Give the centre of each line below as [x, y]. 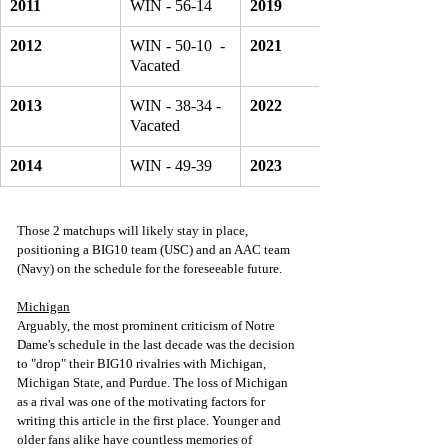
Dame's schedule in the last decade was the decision [157, 345]
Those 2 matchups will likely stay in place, [134, 231]
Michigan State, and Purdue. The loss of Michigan [154, 383]
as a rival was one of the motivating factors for [142, 402]
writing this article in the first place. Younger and [150, 421]
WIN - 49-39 [173, 166]
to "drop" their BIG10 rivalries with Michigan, [143, 364]
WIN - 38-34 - [177, 106]
